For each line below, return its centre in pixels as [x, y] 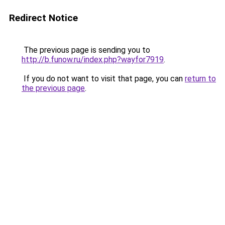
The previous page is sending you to [86, 50]
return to [200, 79]
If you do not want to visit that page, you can [103, 79]
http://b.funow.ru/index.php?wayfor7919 [93, 60]
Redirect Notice [43, 18]
